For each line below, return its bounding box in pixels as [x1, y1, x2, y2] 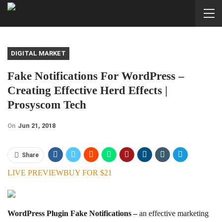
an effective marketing [139, 209, 209, 218]
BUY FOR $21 [63, 168, 112, 177]
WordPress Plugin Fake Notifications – [7, 209, 139, 218]
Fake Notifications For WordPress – [7, 69, 184, 82]
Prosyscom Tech [7, 98, 86, 111]
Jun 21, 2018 [18, 121, 55, 129]
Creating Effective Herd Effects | [7, 84, 167, 97]
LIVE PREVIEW [7, 168, 63, 177]
